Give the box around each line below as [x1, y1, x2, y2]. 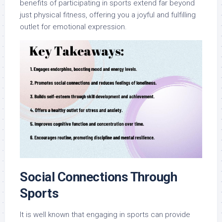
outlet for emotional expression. [20, 22, 127, 31]
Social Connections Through [20, 169, 177, 185]
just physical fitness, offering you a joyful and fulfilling [20, 10, 196, 19]
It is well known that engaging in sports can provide [20, 210, 190, 220]
